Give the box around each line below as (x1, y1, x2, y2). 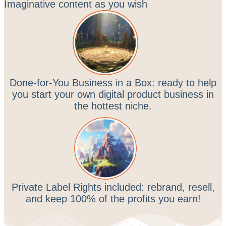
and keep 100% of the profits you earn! (25, 193, 201, 205)
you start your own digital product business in (12, 89, 214, 100)
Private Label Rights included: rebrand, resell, (11, 182, 215, 193)
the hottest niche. (74, 100, 152, 112)
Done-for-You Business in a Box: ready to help (10, 77, 216, 89)
